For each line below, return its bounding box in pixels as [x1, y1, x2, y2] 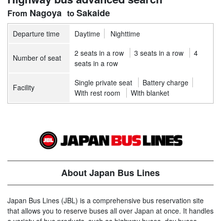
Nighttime [110, 29, 140, 39]
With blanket [131, 88, 169, 98]
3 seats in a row [134, 48, 184, 58]
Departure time [13, 29, 60, 39]
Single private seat [74, 77, 132, 88]
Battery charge [143, 77, 188, 88]
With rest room [74, 88, 120, 98]
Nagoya [29, 6, 62, 20]
